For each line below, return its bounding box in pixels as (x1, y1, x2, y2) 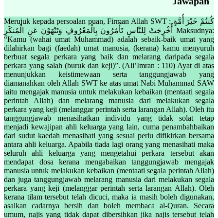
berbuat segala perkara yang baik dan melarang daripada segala (4, 52, 214, 61)
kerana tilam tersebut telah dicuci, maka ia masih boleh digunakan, (4, 192, 214, 201)
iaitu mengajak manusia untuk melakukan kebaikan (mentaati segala (4, 87, 214, 96)
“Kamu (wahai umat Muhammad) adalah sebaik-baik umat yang (4, 35, 214, 43)
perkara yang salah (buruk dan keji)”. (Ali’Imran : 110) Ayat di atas (4, 61, 214, 70)
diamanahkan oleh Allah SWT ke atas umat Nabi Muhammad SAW (4, 78, 214, 87)
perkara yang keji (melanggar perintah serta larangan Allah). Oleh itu (4, 105, 214, 113)
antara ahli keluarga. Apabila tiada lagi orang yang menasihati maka (4, 140, 214, 148)
